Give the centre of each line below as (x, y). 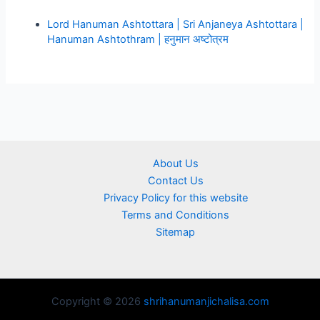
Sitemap (176, 232)
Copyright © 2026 (97, 302)
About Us (175, 164)
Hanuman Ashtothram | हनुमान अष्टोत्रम (138, 39)
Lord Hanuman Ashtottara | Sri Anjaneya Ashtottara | (176, 24)
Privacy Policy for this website (175, 198)
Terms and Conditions (176, 215)
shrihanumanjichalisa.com (206, 302)
